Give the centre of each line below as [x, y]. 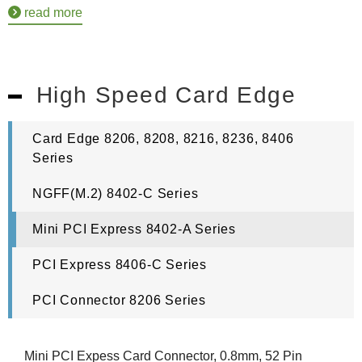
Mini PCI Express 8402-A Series [134, 229]
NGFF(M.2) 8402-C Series [116, 193]
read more [52, 12]
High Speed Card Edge [166, 95]
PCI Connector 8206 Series [119, 300]
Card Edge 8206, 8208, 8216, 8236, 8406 [163, 138]
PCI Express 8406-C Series [120, 264]
